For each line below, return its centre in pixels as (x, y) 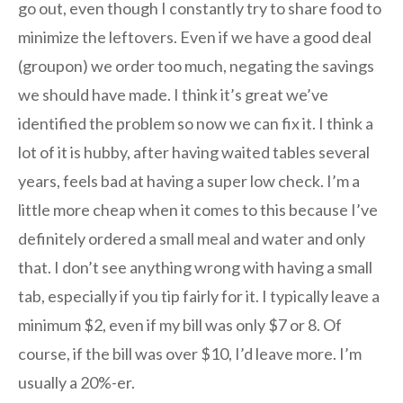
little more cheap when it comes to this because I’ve (198, 210)
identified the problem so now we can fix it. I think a (196, 124)
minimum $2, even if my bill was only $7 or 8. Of (180, 325)
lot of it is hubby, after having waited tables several (194, 152)
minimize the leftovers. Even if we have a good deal (195, 37)
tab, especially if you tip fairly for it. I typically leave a (199, 296)
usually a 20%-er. (76, 383)
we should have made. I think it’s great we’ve (173, 95)
